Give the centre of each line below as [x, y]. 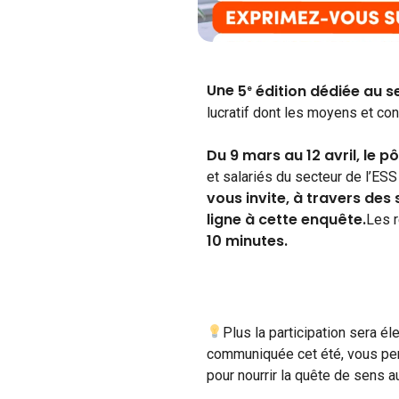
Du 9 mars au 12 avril [281, 155]
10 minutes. [247, 240]
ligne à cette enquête [285, 219]
